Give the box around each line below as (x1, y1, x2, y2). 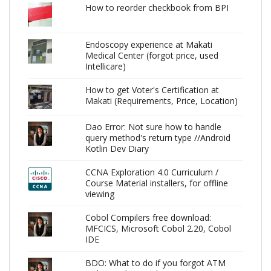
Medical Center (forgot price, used (85, 49, 218, 61)
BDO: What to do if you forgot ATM (85, 256, 226, 269)
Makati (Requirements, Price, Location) (85, 94, 238, 106)
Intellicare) (85, 60, 126, 72)
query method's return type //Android (85, 131, 230, 143)
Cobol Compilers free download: (85, 211, 211, 223)
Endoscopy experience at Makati (85, 38, 212, 50)
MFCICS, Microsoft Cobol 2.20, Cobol (85, 222, 231, 234)
